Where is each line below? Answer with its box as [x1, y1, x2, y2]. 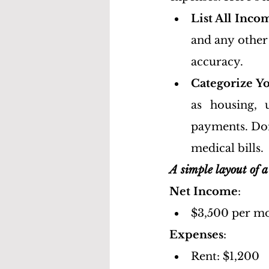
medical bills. [191, 142, 264, 155]
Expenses [169, 228, 223, 241]
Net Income [169, 185, 238, 198]
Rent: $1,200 [191, 250, 259, 263]
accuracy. [191, 55, 243, 68]
